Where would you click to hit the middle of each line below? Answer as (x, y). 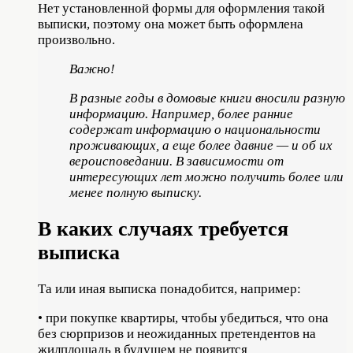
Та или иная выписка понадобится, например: (169, 289)
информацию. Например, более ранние (181, 113)
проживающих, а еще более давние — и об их (201, 145)
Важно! (92, 69)
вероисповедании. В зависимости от (176, 161)
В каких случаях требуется (163, 229)
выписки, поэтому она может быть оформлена (171, 24)
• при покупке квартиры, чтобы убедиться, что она (183, 318)
